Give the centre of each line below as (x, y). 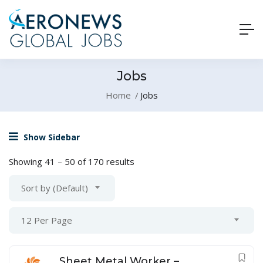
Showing (27, 162)
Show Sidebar (50, 137)
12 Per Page (47, 220)
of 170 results (105, 162)
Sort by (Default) (55, 188)
